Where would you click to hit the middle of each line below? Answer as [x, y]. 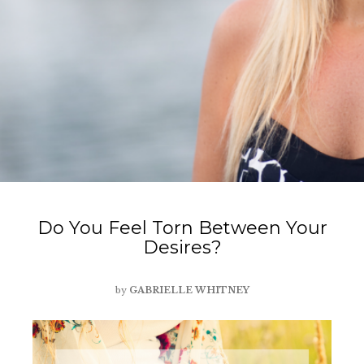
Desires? [182, 247]
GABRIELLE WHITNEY [189, 290]
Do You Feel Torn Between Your [182, 228]
